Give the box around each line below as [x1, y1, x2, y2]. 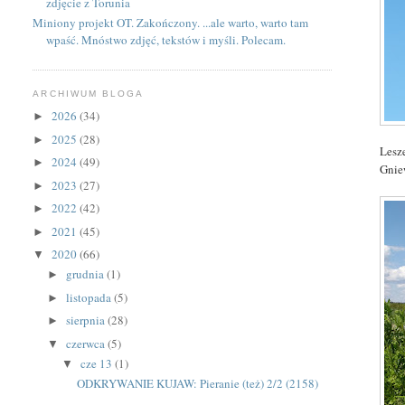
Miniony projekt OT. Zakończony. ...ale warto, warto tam [33, 14, 309, 32]
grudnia [66, 266, 108, 283]
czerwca [66, 334, 108, 352]
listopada [66, 288, 115, 306]
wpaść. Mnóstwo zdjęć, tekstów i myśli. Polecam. [46, 32, 287, 49]
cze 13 [80, 355, 115, 372]
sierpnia [66, 312, 108, 329]
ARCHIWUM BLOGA [33, 89, 144, 99]
